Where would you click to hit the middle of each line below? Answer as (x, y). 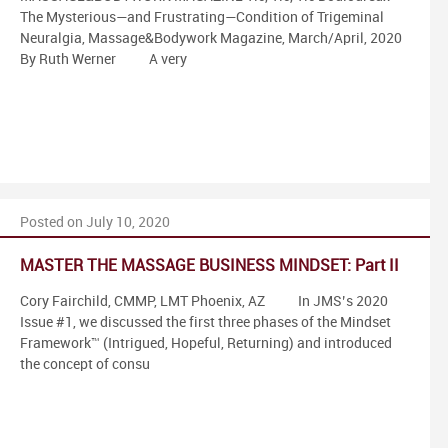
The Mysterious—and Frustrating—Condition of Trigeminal (202, 17)
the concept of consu (85, 364)
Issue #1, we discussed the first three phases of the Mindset (205, 322)
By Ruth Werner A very (103, 59)
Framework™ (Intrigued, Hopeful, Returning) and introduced (206, 343)
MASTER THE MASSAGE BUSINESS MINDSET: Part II (209, 266)
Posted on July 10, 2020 (95, 222)
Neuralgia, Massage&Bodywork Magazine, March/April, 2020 (211, 38)
